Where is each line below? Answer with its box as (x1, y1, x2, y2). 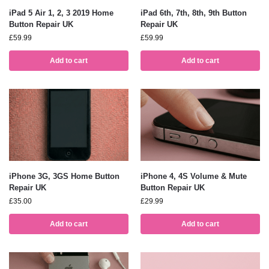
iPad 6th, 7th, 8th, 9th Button (141, 8, 247, 18)
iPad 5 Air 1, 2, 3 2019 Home (9, 8, 113, 18)
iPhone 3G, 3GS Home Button (9, 171, 119, 181)
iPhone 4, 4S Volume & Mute (141, 171, 247, 181)
